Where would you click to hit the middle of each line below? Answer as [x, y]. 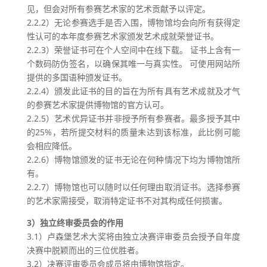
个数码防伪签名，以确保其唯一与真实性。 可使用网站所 [133, 63]
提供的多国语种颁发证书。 [77, 77]
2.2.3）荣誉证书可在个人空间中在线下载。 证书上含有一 [133, 50]
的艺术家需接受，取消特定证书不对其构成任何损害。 [127, 201]
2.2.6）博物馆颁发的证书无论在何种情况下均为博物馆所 [133, 159]
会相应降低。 [52, 146]
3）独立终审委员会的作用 [75, 223]
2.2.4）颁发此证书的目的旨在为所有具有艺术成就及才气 [133, 91]
